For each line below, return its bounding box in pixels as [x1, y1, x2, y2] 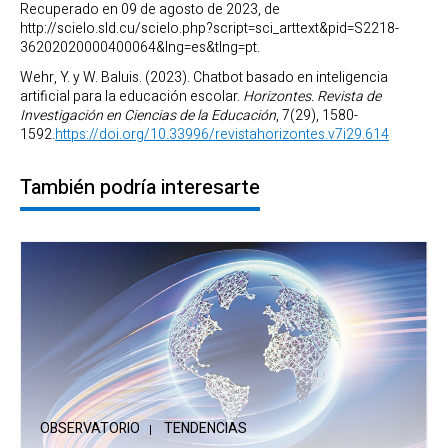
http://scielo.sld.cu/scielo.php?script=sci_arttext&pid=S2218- [20, 18, 399, 40]
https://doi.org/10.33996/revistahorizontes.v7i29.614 [55, 124, 389, 146]
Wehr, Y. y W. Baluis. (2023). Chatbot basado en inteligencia [20, 67, 388, 89]
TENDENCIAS [164, 418, 247, 440]
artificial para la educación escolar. [20, 86, 243, 108]
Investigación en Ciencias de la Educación [20, 105, 276, 127]
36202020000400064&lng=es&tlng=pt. [20, 37, 260, 59]
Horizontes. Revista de [243, 86, 381, 108]
